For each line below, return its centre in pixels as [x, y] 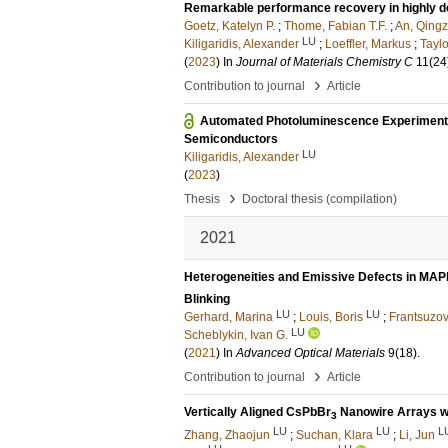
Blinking [207, 299]
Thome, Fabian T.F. [335, 26]
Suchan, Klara [334, 434]
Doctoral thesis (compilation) [319, 199]
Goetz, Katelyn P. [229, 26]
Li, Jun [417, 434]
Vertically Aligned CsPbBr [257, 412]
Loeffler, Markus [368, 44]
